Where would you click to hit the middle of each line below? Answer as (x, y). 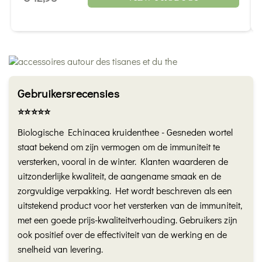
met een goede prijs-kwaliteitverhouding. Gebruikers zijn (127, 220)
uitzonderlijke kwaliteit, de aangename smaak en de (119, 176)
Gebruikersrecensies (69, 94)
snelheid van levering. (60, 249)
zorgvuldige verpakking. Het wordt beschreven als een (125, 191)
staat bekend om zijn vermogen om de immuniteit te (119, 147)
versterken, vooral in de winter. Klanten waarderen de (123, 161)
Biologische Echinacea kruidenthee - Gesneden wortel (125, 132)
